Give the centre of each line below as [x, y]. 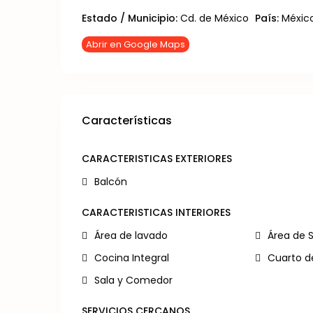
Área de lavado [131, 235]
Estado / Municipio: [130, 18]
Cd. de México [214, 18]
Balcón [111, 182]
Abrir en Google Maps [136, 44]
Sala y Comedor [133, 280]
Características [127, 121]
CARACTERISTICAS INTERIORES [156, 212]
